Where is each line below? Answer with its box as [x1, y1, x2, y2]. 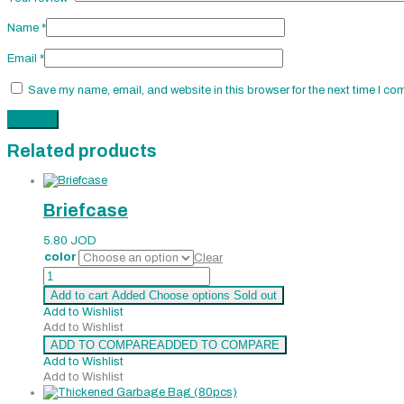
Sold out [234, 288, 277, 302]
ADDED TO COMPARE [157, 337, 280, 352]
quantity [42, 281, 86, 295]
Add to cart [50, 288, 108, 302]
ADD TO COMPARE [50, 337, 157, 352]
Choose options [149, 288, 230, 302]
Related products [7, 142, 157, 161]
